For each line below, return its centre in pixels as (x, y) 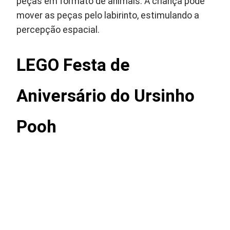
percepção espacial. (58, 30)
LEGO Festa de (73, 65)
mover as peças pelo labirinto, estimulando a (108, 15)
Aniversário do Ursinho (106, 96)
